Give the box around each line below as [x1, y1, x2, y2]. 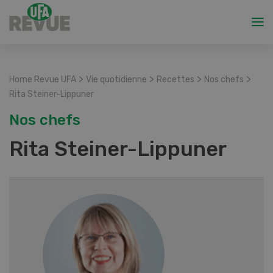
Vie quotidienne [86, 74, 147, 85]
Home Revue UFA [9, 74, 76, 85]
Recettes [157, 74, 194, 85]
